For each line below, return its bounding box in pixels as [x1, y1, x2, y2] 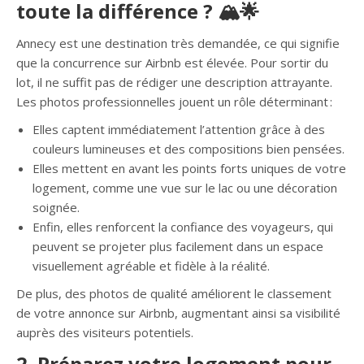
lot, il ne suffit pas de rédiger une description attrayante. [16, 74, 332, 90]
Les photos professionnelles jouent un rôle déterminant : [16, 93, 332, 110]
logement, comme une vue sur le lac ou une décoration [32, 180, 337, 196]
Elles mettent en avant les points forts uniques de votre [32, 160, 346, 176]
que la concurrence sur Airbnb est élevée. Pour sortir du [16, 54, 328, 71]
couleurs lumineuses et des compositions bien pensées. [32, 141, 344, 157]
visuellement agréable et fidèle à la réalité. [32, 258, 270, 274]
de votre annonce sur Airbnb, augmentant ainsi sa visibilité [16, 305, 340, 321]
